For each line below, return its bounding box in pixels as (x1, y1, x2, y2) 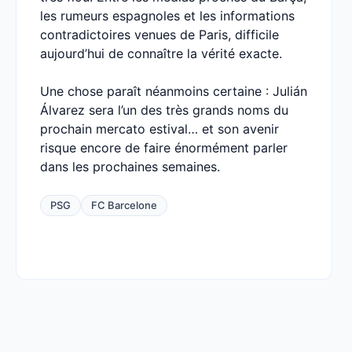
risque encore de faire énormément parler (40, 140, 288, 156)
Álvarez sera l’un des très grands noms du (40, 102, 288, 118)
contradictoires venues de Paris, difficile (40, 27, 279, 42)
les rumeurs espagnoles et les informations (40, 8, 295, 24)
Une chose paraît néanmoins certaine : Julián (40, 83, 307, 99)
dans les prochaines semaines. (40, 159, 220, 174)
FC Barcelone (91, 199, 157, 211)
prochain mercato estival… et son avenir (40, 121, 279, 137)
